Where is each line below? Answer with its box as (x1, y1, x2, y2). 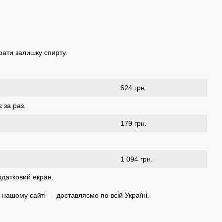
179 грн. (120, 119, 147, 127)
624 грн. (120, 83, 147, 92)
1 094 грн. (120, 155, 153, 163)
